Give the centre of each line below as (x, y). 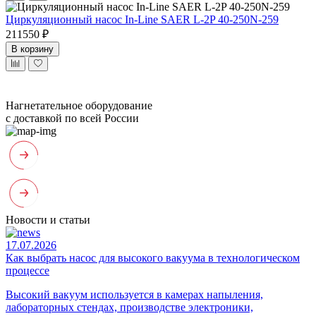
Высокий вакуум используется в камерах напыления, (134, 294)
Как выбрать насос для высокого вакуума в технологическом (153, 257)
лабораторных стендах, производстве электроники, (129, 307)
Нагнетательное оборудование (79, 105)
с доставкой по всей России (72, 118)
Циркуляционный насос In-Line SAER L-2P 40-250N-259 (142, 19)
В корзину (32, 49)
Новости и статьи (48, 219)
